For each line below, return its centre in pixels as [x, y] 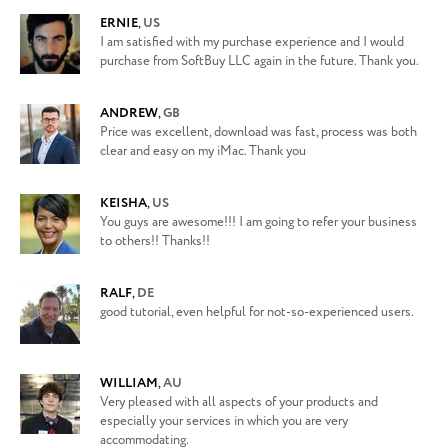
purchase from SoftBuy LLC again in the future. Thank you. [259, 61]
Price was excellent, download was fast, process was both [258, 132]
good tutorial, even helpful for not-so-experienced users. [257, 312]
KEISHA [123, 203]
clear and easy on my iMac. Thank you [203, 151]
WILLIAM [129, 383]
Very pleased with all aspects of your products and [239, 402]
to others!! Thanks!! [155, 241]
